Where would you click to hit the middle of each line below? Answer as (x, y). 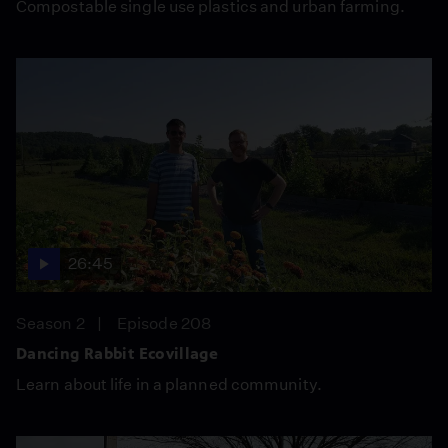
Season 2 (50, 323)
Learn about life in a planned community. (169, 384)
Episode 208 (164, 323)
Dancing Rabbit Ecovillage (117, 353)
